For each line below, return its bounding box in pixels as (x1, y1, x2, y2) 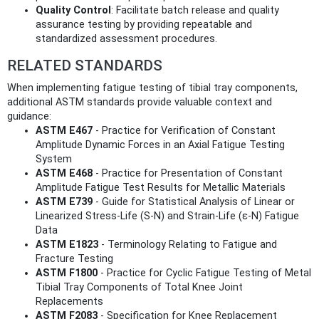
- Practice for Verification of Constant (93, 125, 276, 137)
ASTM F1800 (36, 267, 98, 280)
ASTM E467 (36, 125, 93, 137)
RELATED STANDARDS (7, 57, 162, 75)
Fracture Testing (36, 253, 113, 266)
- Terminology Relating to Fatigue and (98, 239, 277, 251)
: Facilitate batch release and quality (111, 4, 279, 17)
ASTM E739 (36, 196, 93, 209)
